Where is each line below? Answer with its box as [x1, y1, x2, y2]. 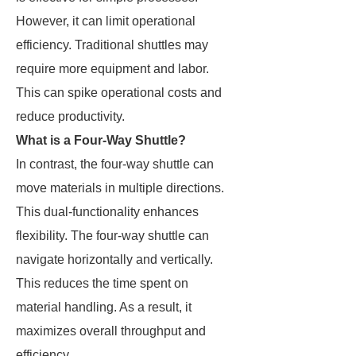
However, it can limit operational [16, 14, 195, 28]
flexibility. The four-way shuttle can [16, 229, 209, 242]
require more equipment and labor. [16, 62, 209, 75]
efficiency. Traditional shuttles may [16, 38, 208, 52]
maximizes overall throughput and [16, 324, 206, 338]
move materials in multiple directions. [16, 181, 224, 195]
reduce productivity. [16, 110, 125, 123]
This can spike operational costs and [16, 86, 222, 99]
